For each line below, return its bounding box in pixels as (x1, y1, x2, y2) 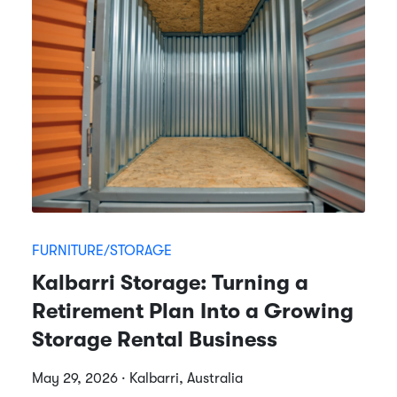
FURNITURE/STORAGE (32, 242, 172, 259)
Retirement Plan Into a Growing (32, 298, 354, 323)
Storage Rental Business (32, 326, 277, 352)
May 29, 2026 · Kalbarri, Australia (32, 370, 243, 386)
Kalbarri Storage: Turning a (32, 269, 308, 295)
